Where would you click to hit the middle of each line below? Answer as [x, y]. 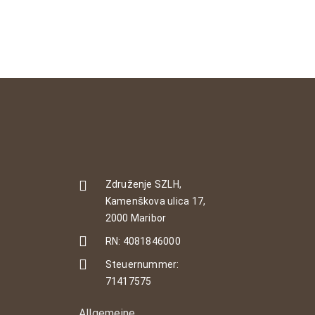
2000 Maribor [136, 218]
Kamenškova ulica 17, [155, 201]
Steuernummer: [142, 264]
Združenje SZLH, [143, 184]
